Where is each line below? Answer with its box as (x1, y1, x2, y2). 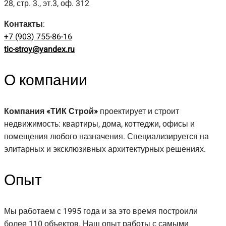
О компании (4, 69, 87, 92)
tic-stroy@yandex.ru (4, 43, 75, 55)
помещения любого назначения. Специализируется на (4, 130, 209, 143)
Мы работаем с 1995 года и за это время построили (4, 205, 198, 217)
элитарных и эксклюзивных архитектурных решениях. (4, 143, 206, 155)
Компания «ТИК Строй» (4, 105, 98, 118)
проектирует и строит (98, 105, 179, 118)
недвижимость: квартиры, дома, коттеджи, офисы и (4, 118, 195, 130)
